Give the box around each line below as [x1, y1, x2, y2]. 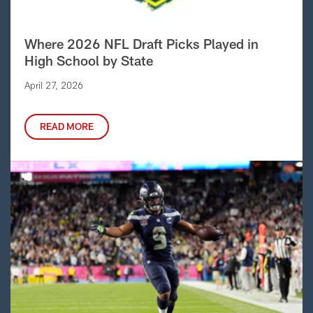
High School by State [24, 52, 153, 69]
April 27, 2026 [24, 80, 83, 92]
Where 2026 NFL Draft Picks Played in [24, 36, 259, 52]
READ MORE [40, 121, 94, 133]
